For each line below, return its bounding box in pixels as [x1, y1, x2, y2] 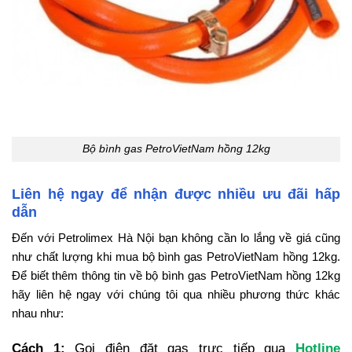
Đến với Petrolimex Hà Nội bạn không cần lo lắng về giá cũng [12, 230, 340, 244]
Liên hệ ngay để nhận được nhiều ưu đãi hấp [12, 185, 340, 202]
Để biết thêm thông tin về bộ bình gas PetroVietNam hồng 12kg [12, 268, 340, 282]
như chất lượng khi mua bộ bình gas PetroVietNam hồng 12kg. [12, 249, 340, 263]
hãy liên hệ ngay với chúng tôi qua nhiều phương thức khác [12, 287, 340, 301]
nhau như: [12, 306, 64, 320]
